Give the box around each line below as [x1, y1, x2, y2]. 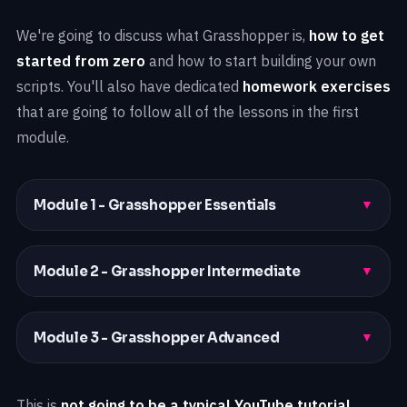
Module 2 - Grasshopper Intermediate [34, 262, 301, 280]
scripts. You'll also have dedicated [16, 76, 243, 95]
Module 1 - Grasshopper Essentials [34, 195, 277, 213]
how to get [309, 25, 384, 45]
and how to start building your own [145, 51, 376, 70]
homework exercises [243, 76, 391, 95]
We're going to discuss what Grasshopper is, [16, 25, 309, 45]
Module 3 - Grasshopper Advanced [34, 328, 280, 346]
